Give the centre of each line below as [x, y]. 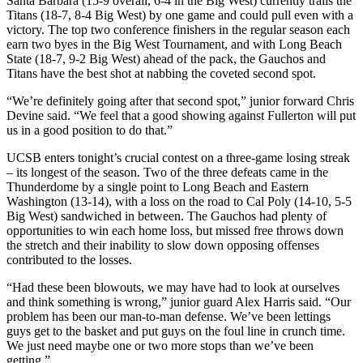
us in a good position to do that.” [90, 130]
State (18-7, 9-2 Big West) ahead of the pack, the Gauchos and [166, 58]
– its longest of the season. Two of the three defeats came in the [167, 172]
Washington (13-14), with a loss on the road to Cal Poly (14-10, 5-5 [179, 201]
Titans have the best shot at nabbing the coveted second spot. [161, 73]
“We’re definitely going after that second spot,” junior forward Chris [180, 100]
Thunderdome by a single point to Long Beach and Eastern [158, 186]
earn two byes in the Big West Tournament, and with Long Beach [174, 44]
